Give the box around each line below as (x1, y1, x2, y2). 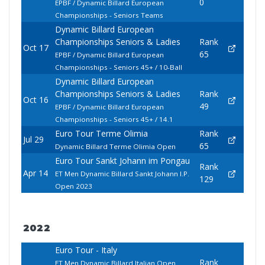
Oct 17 (22, 42, 49, 54)
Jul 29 (22, 134, 44, 146)
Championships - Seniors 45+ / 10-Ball (54, 63, 182, 72)
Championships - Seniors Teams (54, 11, 163, 20)
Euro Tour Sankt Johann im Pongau (54, 155, 190, 167)
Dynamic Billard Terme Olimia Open (54, 142, 176, 151)
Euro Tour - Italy (54, 244, 117, 256)
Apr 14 (22, 167, 48, 179)
